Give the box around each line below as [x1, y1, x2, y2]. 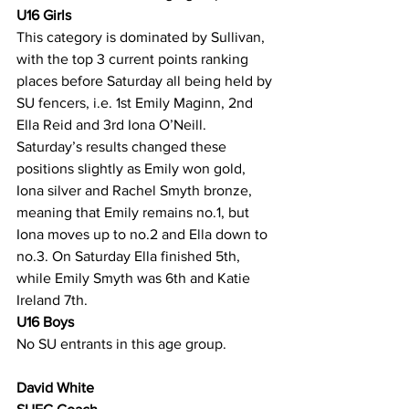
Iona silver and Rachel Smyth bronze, [16, 183, 256, 198]
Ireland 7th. [16, 292, 88, 308]
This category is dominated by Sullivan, [16, 29, 268, 45]
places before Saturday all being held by [16, 73, 276, 89]
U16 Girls [16, 7, 71, 23]
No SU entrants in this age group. [16, 336, 226, 351]
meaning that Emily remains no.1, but [16, 204, 253, 220]
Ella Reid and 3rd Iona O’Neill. [16, 117, 210, 132]
